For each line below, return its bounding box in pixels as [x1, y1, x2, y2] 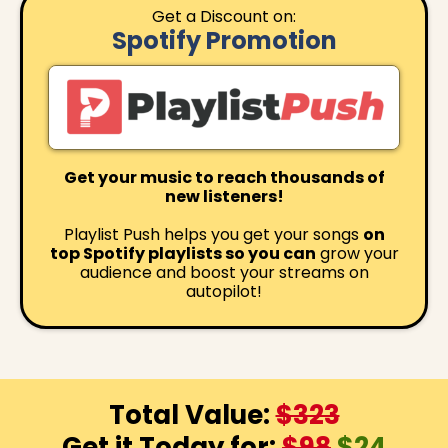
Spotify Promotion [111, 23, 337, 57]
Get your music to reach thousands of [63, 165, 385, 189]
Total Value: [108, 396, 276, 433]
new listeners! [164, 184, 284, 208]
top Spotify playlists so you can [49, 241, 316, 265]
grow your [315, 241, 399, 265]
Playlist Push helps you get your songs [63, 222, 363, 246]
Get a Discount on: [152, 4, 296, 28]
